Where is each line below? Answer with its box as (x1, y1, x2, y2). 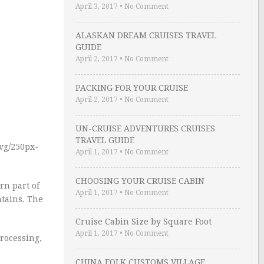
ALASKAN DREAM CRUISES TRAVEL (75, 31, 216, 40)
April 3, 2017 (75, 2, 118, 11)
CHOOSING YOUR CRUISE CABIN (75, 176, 204, 186)
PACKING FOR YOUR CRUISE (75, 83, 188, 93)
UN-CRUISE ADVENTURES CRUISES (75, 124, 215, 133)
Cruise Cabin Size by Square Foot (75, 217, 212, 226)
